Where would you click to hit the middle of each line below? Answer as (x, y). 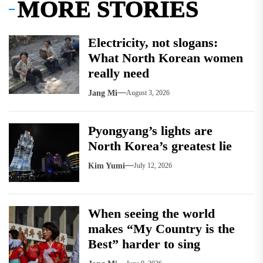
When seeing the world (151, 213)
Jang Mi (103, 93)
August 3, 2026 (148, 93)
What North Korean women (166, 58)
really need (119, 73)
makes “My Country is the (161, 228)
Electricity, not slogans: (153, 42)
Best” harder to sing (144, 244)
